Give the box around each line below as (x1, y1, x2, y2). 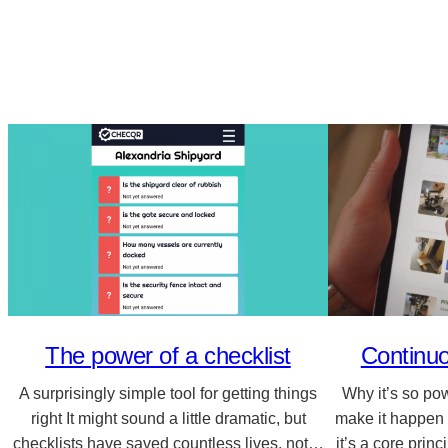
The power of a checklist (45, 341, 291, 369)
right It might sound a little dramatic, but (30, 409, 306, 427)
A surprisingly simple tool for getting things (19, 384, 317, 402)
